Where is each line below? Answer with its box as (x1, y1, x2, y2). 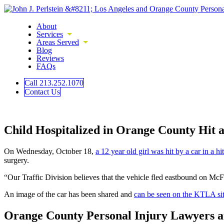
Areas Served (36, 38, 79, 46)
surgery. (4, 155, 31, 164)
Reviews (36, 54, 64, 62)
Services (36, 30, 63, 38)
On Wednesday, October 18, (4, 146, 95, 155)
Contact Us (24, 87, 60, 96)
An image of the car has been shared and (4, 189, 134, 198)
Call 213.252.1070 (24, 78, 83, 87)
